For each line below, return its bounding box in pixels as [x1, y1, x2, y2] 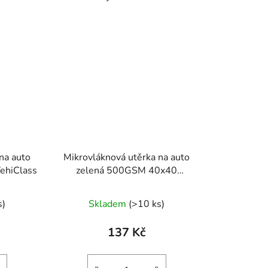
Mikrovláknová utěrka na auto [63, 150, 190, 164]
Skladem [89, 197, 129, 211]
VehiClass [105, 176, 148, 190]
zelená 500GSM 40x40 [76, 163, 178, 177]
